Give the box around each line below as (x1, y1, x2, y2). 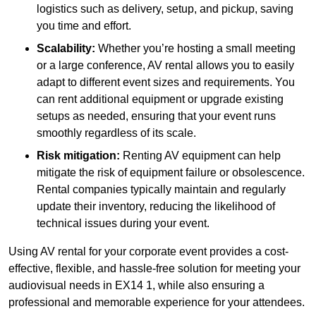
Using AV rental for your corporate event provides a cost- (8, 245, 288, 258)
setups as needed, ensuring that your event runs (37, 110, 276, 123)
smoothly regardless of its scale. (37, 127, 196, 140)
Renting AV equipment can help (120, 150, 281, 162)
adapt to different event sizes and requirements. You (37, 76, 295, 89)
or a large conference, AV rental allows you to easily (37, 59, 294, 72)
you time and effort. (37, 20, 131, 32)
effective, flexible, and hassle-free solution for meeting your (8, 262, 300, 275)
